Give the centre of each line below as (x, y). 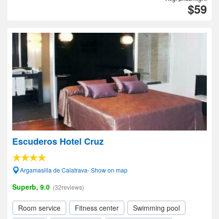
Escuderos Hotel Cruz (58, 141)
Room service (39, 208)
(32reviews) (68, 187)
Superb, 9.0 (31, 187)
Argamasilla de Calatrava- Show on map (74, 170)
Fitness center (97, 208)
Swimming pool (156, 208)
